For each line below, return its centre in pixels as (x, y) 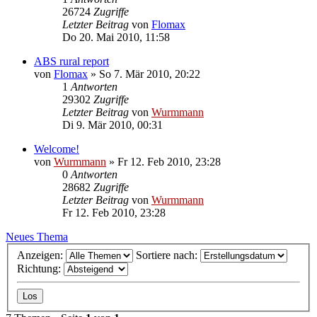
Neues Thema (37, 237)
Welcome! (57, 149)
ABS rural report (71, 61)
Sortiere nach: (168, 255)
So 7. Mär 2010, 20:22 (150, 74)
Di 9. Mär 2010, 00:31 (113, 125)
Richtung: (40, 268)
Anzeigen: (41, 255)
